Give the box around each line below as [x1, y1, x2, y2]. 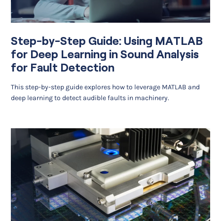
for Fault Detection [11, 61, 115, 74]
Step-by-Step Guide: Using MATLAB [11, 34, 203, 47]
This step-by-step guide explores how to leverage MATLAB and [11, 83, 200, 92]
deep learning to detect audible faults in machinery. [11, 94, 170, 103]
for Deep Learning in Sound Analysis [11, 47, 199, 61]
